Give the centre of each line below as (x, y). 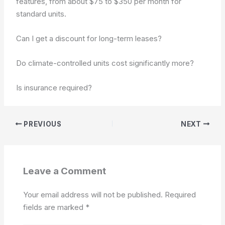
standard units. (41, 14)
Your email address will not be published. (93, 194)
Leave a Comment (64, 171)
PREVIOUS (42, 124)
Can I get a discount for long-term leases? (89, 38)
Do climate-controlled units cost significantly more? (105, 63)
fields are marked (54, 207)
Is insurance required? (54, 88)
